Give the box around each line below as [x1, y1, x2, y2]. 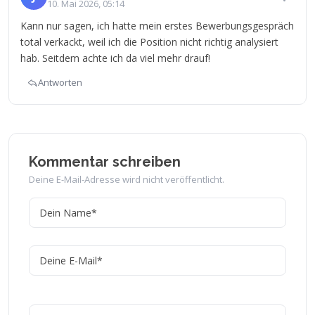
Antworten [38, 75, 82, 89]
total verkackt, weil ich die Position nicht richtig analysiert [20, 35, 278, 49]
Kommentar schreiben [29, 153, 181, 170]
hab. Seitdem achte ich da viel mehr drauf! [20, 51, 210, 65]
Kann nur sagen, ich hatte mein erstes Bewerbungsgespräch [20, 19, 294, 32]
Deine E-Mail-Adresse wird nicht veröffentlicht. [29, 173, 224, 186]
